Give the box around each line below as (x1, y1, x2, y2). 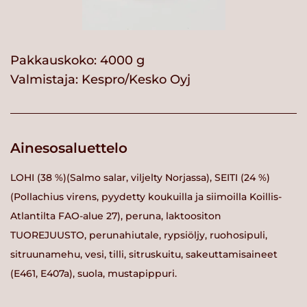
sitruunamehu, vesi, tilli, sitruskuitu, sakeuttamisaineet (10, 247, 278, 260)
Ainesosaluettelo (10, 140, 127, 157)
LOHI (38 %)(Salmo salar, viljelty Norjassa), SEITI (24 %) (10, 171, 270, 184)
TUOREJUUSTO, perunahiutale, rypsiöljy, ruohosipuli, (10, 228, 267, 241)
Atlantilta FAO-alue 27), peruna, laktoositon (10, 209, 221, 222)
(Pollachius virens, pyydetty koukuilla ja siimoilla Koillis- (10, 190, 282, 203)
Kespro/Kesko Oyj (82, 72, 191, 88)
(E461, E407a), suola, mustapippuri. (10, 267, 177, 280)
